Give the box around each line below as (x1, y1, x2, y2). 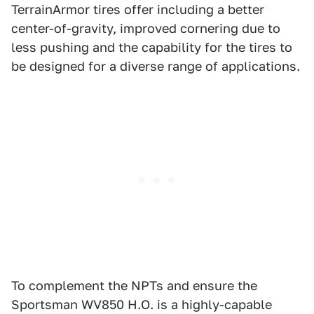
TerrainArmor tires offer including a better (11, 2, 264, 17)
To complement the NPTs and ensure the (11, 278, 257, 293)
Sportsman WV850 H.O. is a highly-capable (11, 297, 272, 312)
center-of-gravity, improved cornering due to (11, 21, 280, 36)
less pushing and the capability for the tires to (11, 40, 292, 55)
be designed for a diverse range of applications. (11, 59, 300, 74)
